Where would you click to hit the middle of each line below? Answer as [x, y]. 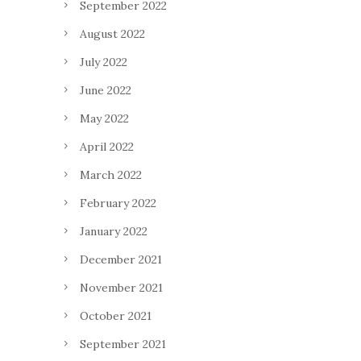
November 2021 [121, 288]
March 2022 [111, 175]
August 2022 [112, 34]
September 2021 [123, 344]
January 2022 [114, 231]
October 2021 [116, 316]
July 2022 [104, 62]
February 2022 [118, 203]
